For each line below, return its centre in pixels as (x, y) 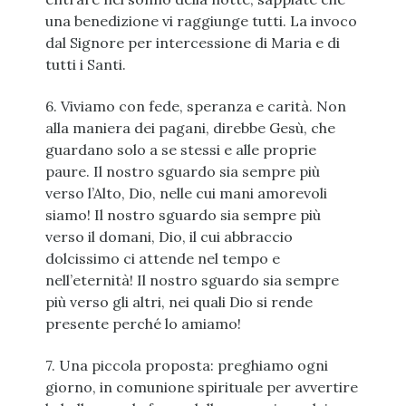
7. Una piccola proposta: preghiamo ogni (186, 366)
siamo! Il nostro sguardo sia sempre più (183, 215)
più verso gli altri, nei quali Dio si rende (179, 302)
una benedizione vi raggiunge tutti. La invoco (201, 21)
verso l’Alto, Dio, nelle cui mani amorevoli (186, 193)
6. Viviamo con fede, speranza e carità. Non (195, 106)
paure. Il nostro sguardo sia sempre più (182, 172)
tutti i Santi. (85, 65)
